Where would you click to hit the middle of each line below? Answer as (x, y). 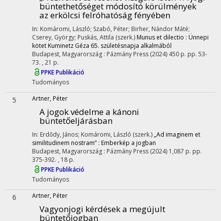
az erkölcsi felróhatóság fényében (105, 15)
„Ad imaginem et (177, 134)
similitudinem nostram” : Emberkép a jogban (94, 143)
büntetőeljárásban (76, 121)
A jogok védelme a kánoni (89, 112)
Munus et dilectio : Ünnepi (173, 37)
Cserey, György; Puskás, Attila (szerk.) (84, 37)
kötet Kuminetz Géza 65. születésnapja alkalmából (102, 46)
